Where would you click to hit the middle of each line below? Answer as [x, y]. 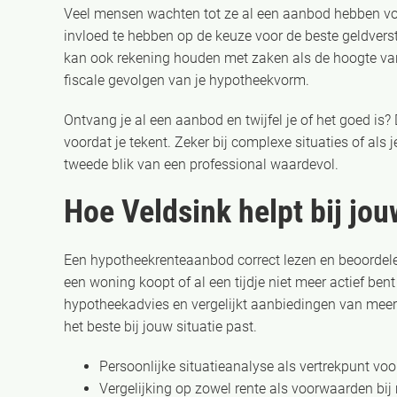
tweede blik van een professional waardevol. [201, 164]
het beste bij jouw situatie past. [160, 327]
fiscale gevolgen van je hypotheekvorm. [187, 80]
